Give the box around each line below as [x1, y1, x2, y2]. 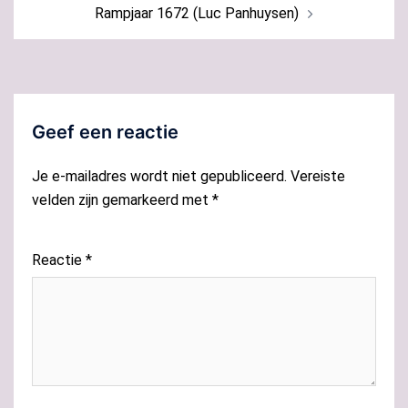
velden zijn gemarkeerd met [32, 191, 212, 209]
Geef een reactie [32, 121, 178, 143]
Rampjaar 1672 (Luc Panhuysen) [95, 5, 299, 22]
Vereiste [291, 168, 345, 185]
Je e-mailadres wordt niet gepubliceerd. [32, 168, 287, 185]
